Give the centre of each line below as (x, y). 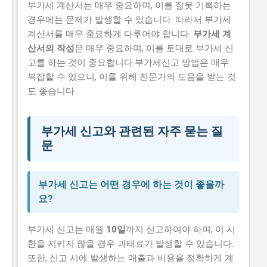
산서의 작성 (51, 49)
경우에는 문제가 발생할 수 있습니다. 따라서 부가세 (129, 20)
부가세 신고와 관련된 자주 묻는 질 (132, 132)
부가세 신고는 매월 (67, 230)
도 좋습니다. (52, 91)
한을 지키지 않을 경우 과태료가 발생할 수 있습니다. (131, 244)
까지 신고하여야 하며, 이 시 (181, 230)
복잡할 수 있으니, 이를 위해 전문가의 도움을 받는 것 (132, 77)
